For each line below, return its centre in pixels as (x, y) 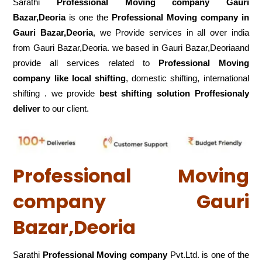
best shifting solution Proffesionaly (174, 93)
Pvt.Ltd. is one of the (208, 254)
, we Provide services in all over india (171, 32)
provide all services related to (86, 63)
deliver (27, 108)
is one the (89, 17)
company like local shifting (69, 78)
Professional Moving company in (180, 17)
